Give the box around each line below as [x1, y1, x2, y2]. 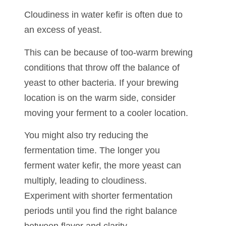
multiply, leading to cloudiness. [24, 175, 147, 186]
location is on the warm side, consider [24, 92, 176, 103]
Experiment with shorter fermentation [24, 190, 173, 201]
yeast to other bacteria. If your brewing [24, 77, 179, 88]
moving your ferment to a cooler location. [24, 107, 188, 118]
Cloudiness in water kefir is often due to [24, 10, 183, 20]
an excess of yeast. [24, 25, 102, 35]
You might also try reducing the [24, 130, 148, 140]
